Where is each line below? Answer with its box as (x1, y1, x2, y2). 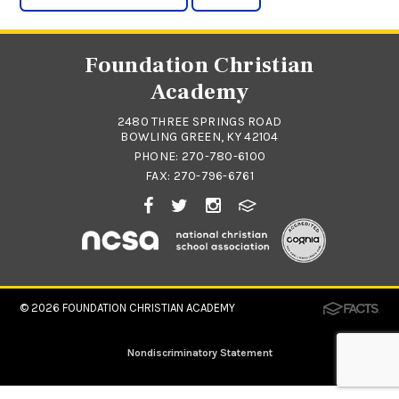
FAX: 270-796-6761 (145, 167, 254, 183)
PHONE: (133, 148, 182, 164)
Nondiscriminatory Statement (126, 346, 273, 359)
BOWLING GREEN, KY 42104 (120, 128, 279, 144)
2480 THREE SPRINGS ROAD (117, 113, 282, 129)
